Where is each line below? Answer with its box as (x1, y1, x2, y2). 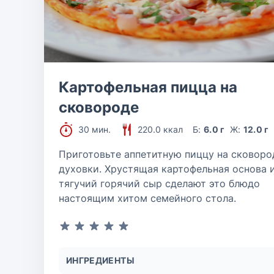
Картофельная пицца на (59, 78, 237, 96)
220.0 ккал (138, 124, 183, 135)
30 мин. (78, 124, 111, 135)
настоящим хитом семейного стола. (59, 192, 236, 204)
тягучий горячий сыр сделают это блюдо (59, 177, 260, 190)
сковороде (59, 98, 139, 116)
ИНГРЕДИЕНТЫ (66, 255, 135, 265)
